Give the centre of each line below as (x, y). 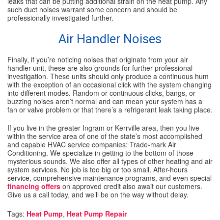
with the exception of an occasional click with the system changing (110, 85)
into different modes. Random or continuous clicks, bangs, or (101, 93)
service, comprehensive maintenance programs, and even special (110, 178)
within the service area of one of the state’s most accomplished (105, 136)
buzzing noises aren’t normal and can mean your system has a (105, 101)
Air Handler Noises (110, 39)
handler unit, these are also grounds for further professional (100, 68)
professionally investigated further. (60, 18)
